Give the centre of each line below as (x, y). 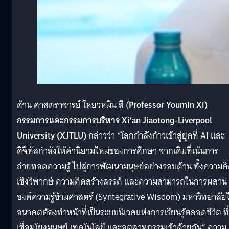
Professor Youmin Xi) (168, 105)
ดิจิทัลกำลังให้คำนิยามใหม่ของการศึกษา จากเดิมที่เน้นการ (118, 151)
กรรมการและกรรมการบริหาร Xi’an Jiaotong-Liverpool (114, 120)
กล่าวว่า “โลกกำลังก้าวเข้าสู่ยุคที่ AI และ (157, 135)
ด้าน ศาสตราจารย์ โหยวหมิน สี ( (73, 105)
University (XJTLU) (53, 135)
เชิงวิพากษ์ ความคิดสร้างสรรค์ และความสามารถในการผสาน (122, 181)
